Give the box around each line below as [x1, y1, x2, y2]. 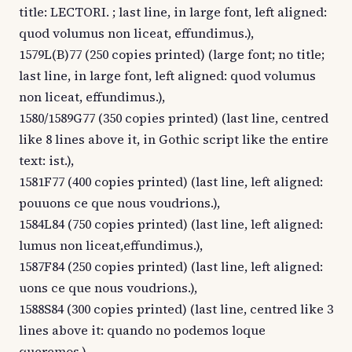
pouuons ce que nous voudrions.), [19, 194, 220, 212]
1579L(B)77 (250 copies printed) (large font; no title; [19, 46, 324, 64]
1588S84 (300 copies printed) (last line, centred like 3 [19, 300, 333, 318]
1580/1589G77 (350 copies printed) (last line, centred [19, 109, 328, 127]
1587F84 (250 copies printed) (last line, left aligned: [19, 258, 323, 276]
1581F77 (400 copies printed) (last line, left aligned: [19, 173, 323, 191]
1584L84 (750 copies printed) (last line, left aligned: [19, 215, 323, 233]
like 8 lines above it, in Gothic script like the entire [19, 130, 328, 148]
